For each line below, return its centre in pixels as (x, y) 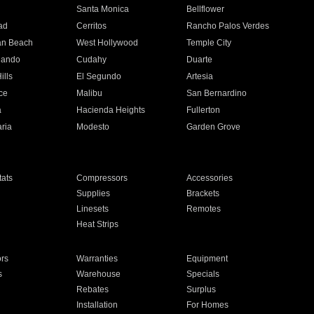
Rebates (92, 289)
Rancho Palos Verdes (228, 26)
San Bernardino (217, 93)
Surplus (202, 289)
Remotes (204, 209)
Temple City (209, 43)
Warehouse (98, 274)
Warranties (97, 259)
